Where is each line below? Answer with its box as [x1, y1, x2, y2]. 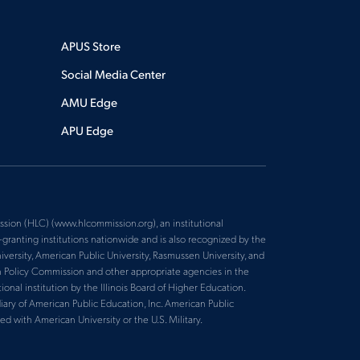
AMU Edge [60, 94, 117, 109]
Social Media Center [60, 66, 166, 81]
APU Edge [60, 122, 113, 137]
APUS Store [60, 38, 121, 53]
